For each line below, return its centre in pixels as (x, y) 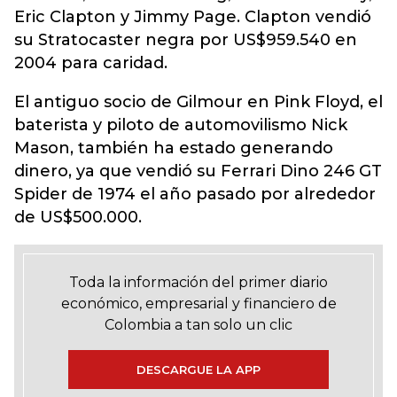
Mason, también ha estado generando (174, 148)
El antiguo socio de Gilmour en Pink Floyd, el (198, 102)
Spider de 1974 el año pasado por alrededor (195, 194)
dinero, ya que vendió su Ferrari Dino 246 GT (198, 171)
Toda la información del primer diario (198, 282)
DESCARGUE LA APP (198, 370)
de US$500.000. (78, 217)
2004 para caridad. (91, 63)
